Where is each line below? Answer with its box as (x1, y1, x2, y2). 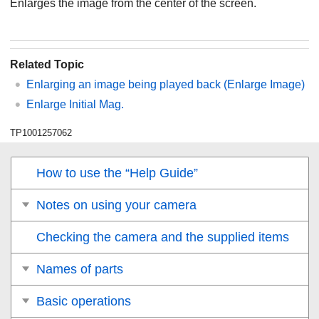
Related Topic (10, 58, 84, 70)
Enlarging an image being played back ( (26, 78, 227, 90)
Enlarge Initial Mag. (26, 98, 124, 110)
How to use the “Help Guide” (36, 165, 198, 180)
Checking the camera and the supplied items (36, 229, 289, 244)
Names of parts (36, 261, 123, 276)
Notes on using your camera (36, 197, 197, 212)
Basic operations (36, 293, 131, 308)
